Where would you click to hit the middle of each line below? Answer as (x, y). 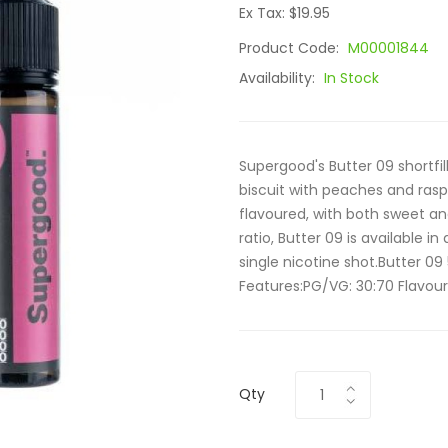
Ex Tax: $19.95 (284, 13)
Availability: (279, 78)
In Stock (351, 78)
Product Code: (291, 48)
